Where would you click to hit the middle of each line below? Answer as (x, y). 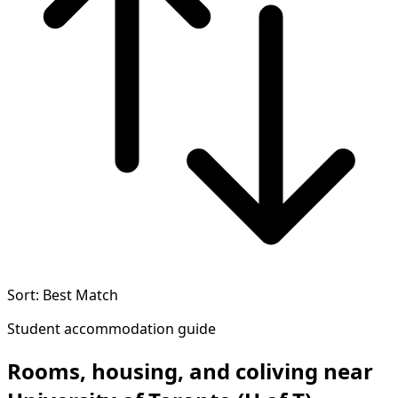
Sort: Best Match (63, 295)
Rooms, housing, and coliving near (190, 371)
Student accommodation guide (111, 329)
